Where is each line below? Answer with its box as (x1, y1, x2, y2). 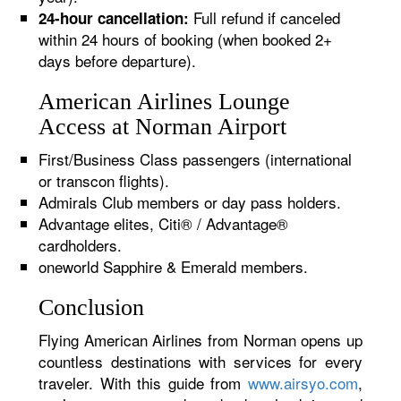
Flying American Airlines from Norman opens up (38, 328, 363, 351)
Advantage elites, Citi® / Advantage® (38, 212, 289, 235)
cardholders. (38, 234, 123, 256)
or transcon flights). (38, 169, 170, 192)
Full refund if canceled (189, 6, 341, 29)
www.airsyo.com (247, 371, 358, 394)
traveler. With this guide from (38, 371, 248, 394)
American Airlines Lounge (38, 89, 291, 115)
